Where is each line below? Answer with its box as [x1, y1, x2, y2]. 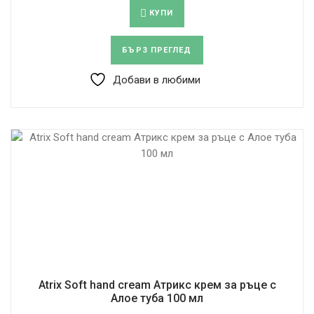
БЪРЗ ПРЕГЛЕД [122, 45, 192, 55]
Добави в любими [113, 73, 200, 86]
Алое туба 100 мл [111, 291, 203, 305]
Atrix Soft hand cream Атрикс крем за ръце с [38, 278, 276, 292]
